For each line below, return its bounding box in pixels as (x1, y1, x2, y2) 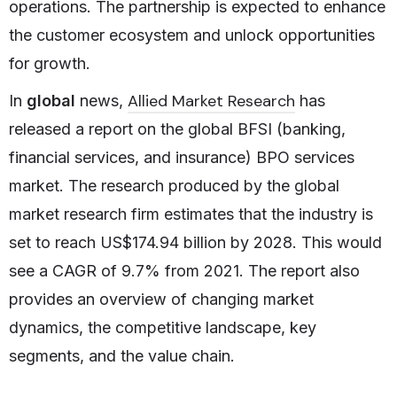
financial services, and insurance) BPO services (9, 148, 354, 167)
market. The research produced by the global (9, 176, 339, 196)
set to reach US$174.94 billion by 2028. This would (9, 233, 382, 253)
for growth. (9, 54, 90, 74)
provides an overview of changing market (9, 290, 314, 309)
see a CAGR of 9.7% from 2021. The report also (9, 261, 360, 281)
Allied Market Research (128, 90, 295, 113)
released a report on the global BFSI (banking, (9, 120, 346, 139)
